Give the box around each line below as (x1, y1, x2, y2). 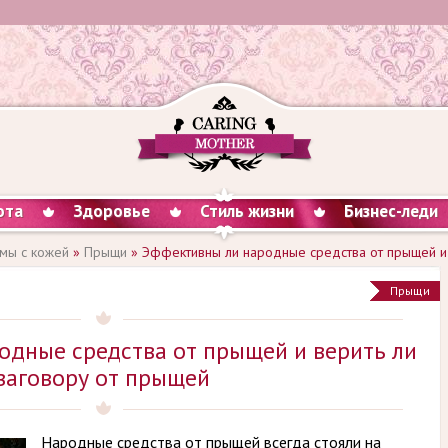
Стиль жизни (200, 200, 294, 222)
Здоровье (73, 200, 150, 222)
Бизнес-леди (344, 200, 438, 222)
